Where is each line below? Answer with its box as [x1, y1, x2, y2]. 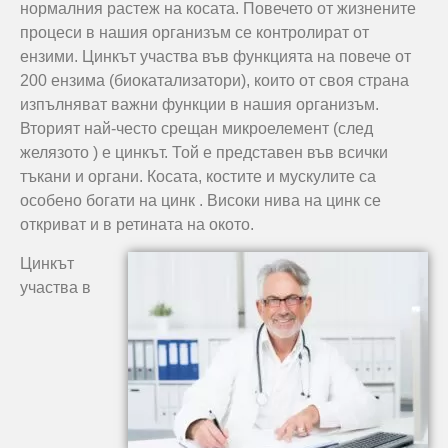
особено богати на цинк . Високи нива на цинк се [20, 192, 381, 210]
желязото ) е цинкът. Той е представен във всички [20, 144, 388, 162]
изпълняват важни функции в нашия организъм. [20, 96, 379, 114]
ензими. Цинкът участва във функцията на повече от [20, 48, 411, 66]
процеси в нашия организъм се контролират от [20, 24, 369, 42]
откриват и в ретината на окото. [20, 216, 254, 234]
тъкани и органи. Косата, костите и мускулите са [20, 168, 376, 186]
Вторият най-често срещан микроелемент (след [20, 120, 373, 138]
